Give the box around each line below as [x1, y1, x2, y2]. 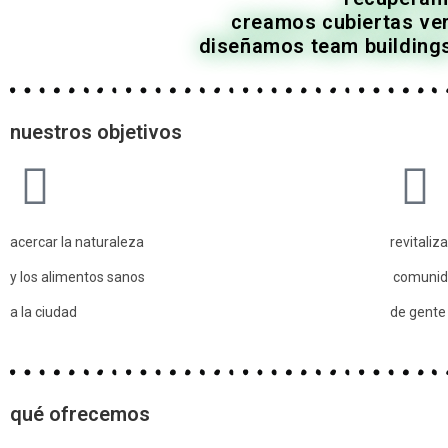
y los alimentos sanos [10, 269, 145, 285]
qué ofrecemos [10, 402, 150, 426]
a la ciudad [10, 304, 77, 320]
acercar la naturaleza [10, 234, 147, 250]
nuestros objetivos [10, 120, 182, 144]
